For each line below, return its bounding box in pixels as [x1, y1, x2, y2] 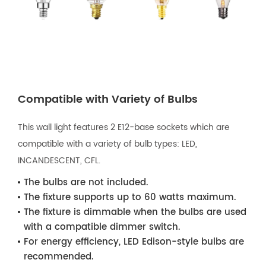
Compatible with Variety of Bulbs [18, 90, 198, 108]
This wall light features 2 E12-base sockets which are [18, 120, 230, 134]
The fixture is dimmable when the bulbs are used [24, 204, 246, 220]
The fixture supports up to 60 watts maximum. [24, 189, 236, 205]
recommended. [24, 249, 94, 264]
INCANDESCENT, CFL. [18, 153, 100, 167]
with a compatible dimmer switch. [24, 219, 180, 235]
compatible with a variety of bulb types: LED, [18, 137, 197, 151]
